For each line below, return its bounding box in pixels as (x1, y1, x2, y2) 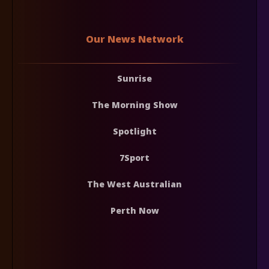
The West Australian (87, 178, 182, 190)
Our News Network (85, 32, 184, 46)
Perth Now (110, 204, 159, 216)
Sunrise (117, 72, 152, 84)
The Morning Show (91, 98, 178, 110)
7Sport (119, 151, 150, 163)
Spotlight (112, 125, 157, 137)
